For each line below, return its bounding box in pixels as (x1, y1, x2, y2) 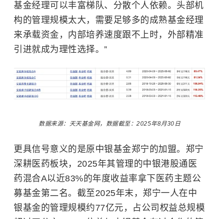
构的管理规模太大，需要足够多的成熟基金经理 (14, 15, 204, 25)
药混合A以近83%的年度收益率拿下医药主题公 (14, 173, 201, 183)
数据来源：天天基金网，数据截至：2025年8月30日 (39, 120, 180, 127)
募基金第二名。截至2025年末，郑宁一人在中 (14, 188, 197, 198)
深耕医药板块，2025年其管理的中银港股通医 (14, 158, 197, 169)
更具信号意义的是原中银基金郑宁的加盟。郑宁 (14, 144, 204, 154)
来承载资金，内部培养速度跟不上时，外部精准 (14, 30, 204, 40)
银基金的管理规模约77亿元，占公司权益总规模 (14, 202, 205, 213)
